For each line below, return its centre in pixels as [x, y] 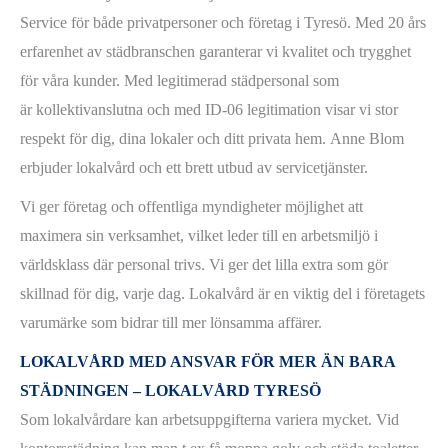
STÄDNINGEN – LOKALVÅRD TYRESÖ [170, 391]
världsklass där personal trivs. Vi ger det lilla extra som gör [204, 265]
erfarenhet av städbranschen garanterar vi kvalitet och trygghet [215, 52]
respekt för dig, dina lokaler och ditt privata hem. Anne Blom [212, 139]
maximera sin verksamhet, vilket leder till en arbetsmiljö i [199, 236]
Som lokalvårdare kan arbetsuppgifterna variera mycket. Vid [209, 420]
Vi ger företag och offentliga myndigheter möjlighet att [191, 207]
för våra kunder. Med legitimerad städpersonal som [179, 81]
